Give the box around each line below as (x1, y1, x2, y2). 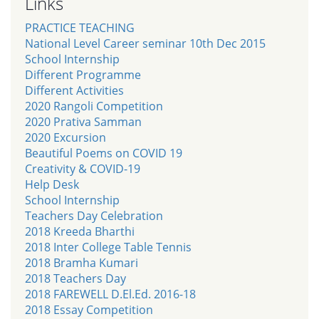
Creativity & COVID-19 (25, 160, 140, 177)
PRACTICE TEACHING (25, 19, 135, 36)
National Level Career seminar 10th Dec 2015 (25, 35, 266, 51)
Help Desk (25, 176, 79, 192)
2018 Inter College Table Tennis (25, 239, 192, 255)
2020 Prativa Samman (25, 113, 142, 130)
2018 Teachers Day (25, 270, 126, 286)
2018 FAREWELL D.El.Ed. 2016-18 (25, 286, 196, 302)
